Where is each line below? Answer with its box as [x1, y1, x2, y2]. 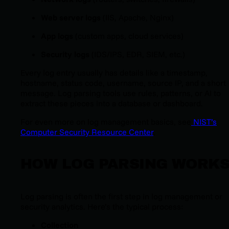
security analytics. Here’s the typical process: [20, 201, 183, 212]
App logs [41, 30, 73, 41]
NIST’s [193, 116, 217, 127]
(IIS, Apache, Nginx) [101, 12, 174, 22]
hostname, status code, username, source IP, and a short [20, 77, 226, 88]
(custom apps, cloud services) [73, 30, 184, 41]
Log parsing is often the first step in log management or [20, 191, 222, 201]
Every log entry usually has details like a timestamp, [20, 67, 208, 78]
